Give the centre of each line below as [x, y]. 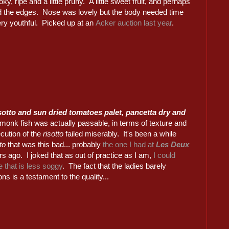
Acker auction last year [134, 22]
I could [165, 155]
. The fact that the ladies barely [114, 166]
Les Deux [173, 145]
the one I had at [130, 145]
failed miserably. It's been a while [121, 134]
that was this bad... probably [55, 145]
